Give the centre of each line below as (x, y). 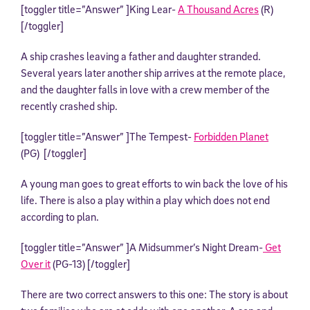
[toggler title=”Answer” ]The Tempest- (107, 136)
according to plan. (60, 216)
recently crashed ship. (69, 106)
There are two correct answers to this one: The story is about (154, 294)
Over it (36, 263)
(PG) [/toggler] (54, 153)
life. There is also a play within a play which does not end (145, 200)
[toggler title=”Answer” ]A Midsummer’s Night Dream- (142, 247)
